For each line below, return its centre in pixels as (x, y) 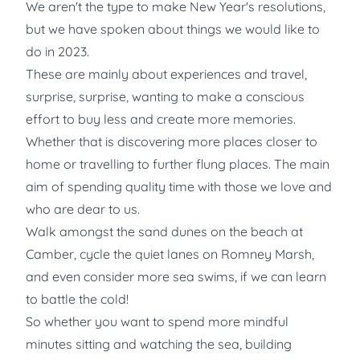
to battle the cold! (77, 299)
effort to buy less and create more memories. (161, 119)
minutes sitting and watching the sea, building (159, 344)
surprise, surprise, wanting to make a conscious (165, 96)
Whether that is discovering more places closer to (172, 141)
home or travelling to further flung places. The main (178, 164)
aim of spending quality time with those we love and (179, 186)
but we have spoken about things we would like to (173, 29)
